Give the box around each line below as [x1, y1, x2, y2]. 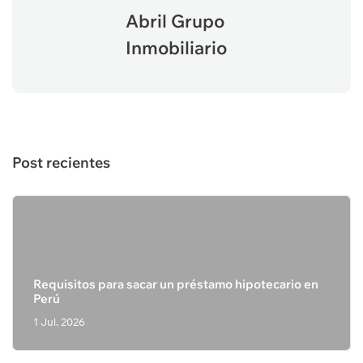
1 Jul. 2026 [33, 315, 85, 328]
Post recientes [12, 153, 110, 172]
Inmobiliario [126, 36, 227, 59]
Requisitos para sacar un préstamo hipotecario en [33, 276, 318, 292]
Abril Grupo [126, 9, 224, 32]
